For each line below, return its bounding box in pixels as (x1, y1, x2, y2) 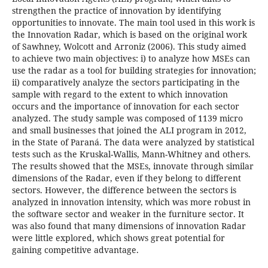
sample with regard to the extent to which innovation (11, 89, 228, 100)
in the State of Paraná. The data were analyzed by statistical (11, 136, 254, 148)
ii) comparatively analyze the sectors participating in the (11, 77, 240, 89)
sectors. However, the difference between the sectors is (11, 184, 236, 196)
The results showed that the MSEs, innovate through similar (11, 160, 254, 172)
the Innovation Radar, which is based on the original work (11, 29, 247, 41)
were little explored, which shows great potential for (11, 232, 225, 244)
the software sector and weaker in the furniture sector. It (11, 208, 244, 220)
